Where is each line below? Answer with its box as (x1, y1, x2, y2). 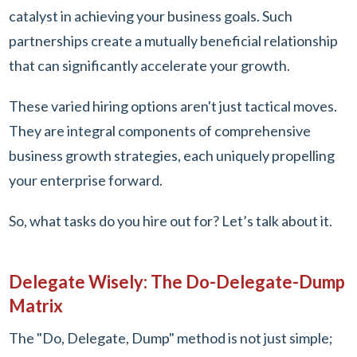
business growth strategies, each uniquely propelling (9, 146, 335, 164)
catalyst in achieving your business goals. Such (9, 6, 292, 25)
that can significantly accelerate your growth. (9, 56, 292, 74)
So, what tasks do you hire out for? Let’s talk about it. (9, 211, 335, 229)
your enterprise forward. (9, 171, 163, 189)
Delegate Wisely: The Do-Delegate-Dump (9, 270, 345, 292)
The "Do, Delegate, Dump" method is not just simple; (9, 328, 333, 347)
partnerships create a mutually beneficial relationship (9, 31, 338, 49)
